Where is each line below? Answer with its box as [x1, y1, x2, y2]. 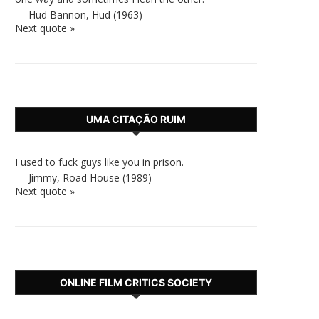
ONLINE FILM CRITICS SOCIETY [60, 276, 212, 288]
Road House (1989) [63, 171, 152, 184]
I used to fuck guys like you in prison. [15, 155, 184, 169]
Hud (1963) [92, 8, 142, 21]
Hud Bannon [28, 8, 86, 21]
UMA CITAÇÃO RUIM [86, 113, 186, 125]
